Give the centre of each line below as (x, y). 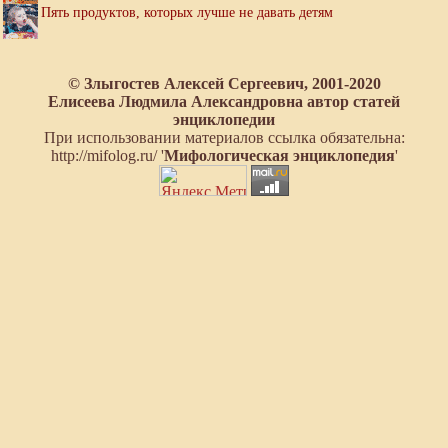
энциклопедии (224, 120)
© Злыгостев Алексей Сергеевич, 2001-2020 (224, 84)
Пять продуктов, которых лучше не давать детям (187, 12)
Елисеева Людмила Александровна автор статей (224, 102)
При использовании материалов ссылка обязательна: (224, 138)
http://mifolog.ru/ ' (107, 156)
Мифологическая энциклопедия (279, 156)
